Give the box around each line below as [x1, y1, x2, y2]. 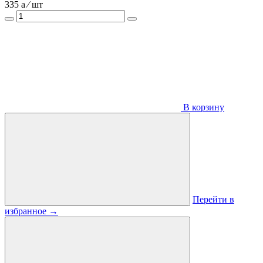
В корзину [181, 102, 224, 113]
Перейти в [193, 194, 234, 205]
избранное [5, 206, 49, 217]
